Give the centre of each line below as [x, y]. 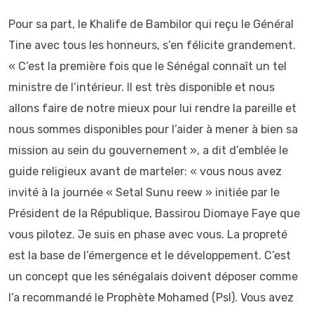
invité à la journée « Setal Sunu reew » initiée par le [144, 192]
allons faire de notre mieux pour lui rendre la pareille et [152, 108]
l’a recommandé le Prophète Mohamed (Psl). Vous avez [151, 298]
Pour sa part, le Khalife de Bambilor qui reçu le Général [151, 24]
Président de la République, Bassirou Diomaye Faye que [154, 213]
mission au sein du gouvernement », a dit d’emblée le [148, 150]
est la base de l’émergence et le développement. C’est [150, 255]
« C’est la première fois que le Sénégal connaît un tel [148, 66]
